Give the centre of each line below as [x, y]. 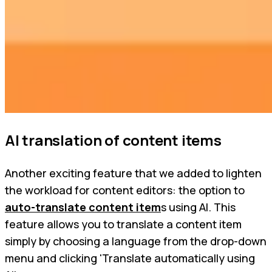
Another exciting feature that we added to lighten [133, 173]
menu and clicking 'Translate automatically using [130, 258]
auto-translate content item [83, 207]
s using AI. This [198, 207]
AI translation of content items [113, 140]
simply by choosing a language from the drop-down [136, 241]
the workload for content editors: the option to [125, 190]
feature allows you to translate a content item [123, 224]
